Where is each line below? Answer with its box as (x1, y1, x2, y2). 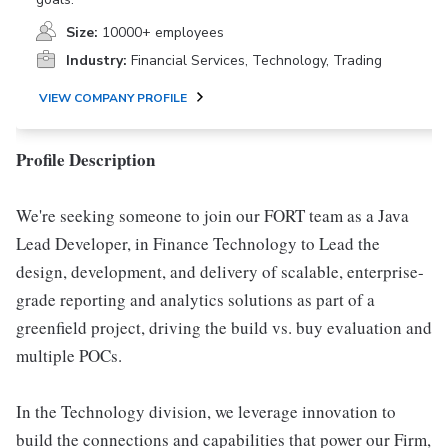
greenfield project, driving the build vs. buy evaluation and (16, 316, 432, 339)
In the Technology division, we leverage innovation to (16, 400, 396, 423)
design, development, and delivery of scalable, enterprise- (16, 260, 424, 283)
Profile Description (16, 147, 155, 172)
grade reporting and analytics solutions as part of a (16, 288, 375, 311)
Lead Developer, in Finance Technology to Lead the (16, 232, 380, 255)
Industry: (66, 51, 127, 70)
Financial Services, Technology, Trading (131, 51, 382, 70)
